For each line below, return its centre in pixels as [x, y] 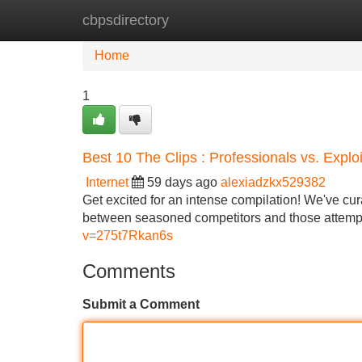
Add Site [315, 20]
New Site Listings [216, 20]
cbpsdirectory [126, 20]
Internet [107, 182]
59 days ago [182, 182]
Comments [129, 271]
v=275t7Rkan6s [128, 236]
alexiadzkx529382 [273, 182]
